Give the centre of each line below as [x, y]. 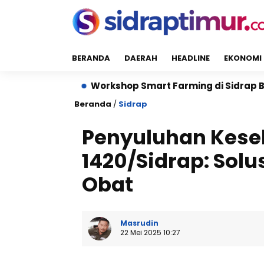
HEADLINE [191, 58]
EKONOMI [243, 58]
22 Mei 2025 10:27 [150, 232]
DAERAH [141, 58]
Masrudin [139, 223]
